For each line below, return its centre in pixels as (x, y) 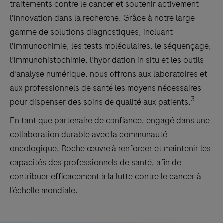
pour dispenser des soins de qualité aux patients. (100, 102)
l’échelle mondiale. (44, 190)
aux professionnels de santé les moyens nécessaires (106, 88)
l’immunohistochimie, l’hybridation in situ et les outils (107, 60)
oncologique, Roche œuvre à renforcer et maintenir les (110, 149)
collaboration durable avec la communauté (89, 135)
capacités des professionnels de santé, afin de (96, 163)
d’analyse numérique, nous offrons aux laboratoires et (109, 74)
